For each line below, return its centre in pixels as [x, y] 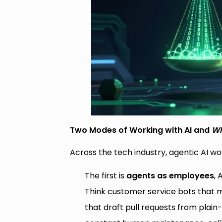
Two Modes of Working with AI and [141, 130]
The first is [106, 175]
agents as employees [170, 175]
